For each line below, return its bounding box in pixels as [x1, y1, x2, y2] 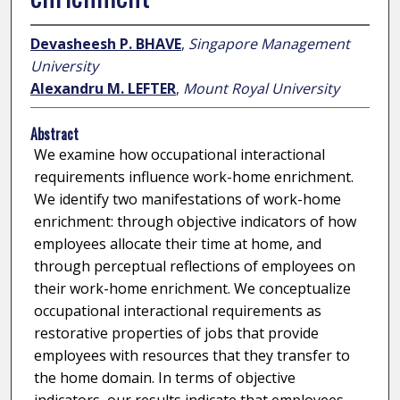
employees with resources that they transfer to [33, 346, 350, 366]
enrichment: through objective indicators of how [33, 212, 356, 232]
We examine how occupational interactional [33, 145, 325, 165]
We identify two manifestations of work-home [33, 189, 341, 210]
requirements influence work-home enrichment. [33, 167, 354, 187]
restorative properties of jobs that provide [33, 323, 319, 344]
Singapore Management [187, 34, 350, 54]
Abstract [29, 123, 79, 146]
